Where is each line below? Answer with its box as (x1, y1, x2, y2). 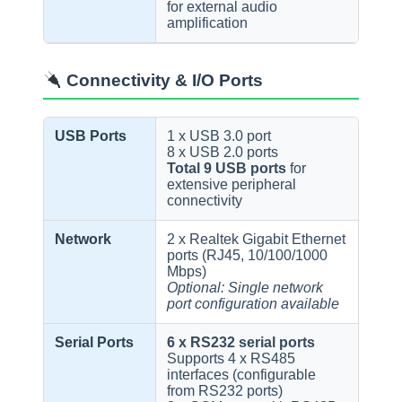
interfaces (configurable (167, 366, 317, 382)
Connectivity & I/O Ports (62, 71, 264, 91)
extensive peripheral (167, 176, 297, 192)
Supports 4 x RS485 (167, 350, 296, 366)
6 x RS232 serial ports (167, 334, 316, 350)
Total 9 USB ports (167, 160, 287, 176)
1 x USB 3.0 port (167, 127, 272, 144)
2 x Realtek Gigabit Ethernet (167, 231, 346, 247)
